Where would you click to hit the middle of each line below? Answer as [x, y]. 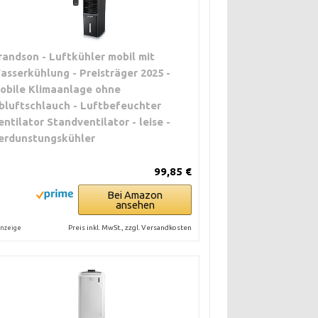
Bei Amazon [135, 195]
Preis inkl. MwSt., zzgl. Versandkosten [130, 228]
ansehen [135, 205]
